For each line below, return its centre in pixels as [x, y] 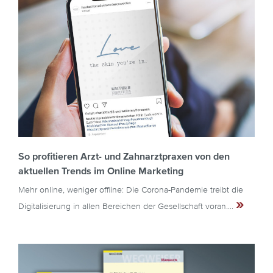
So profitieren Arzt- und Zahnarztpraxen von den [124, 156]
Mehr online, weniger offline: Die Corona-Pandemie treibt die [131, 190]
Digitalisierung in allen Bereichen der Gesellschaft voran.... [127, 206]
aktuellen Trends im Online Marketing [101, 171]
